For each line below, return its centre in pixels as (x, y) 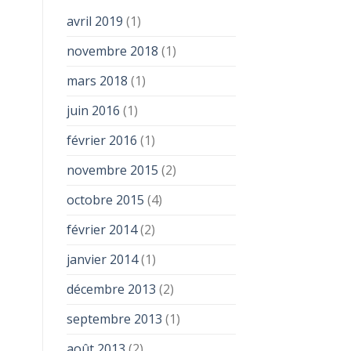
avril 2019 (94, 22)
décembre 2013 (111, 289)
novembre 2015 (112, 170)
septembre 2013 (114, 319)
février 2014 (101, 230)
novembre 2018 (112, 51)
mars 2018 (97, 81)
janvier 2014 (102, 260)
